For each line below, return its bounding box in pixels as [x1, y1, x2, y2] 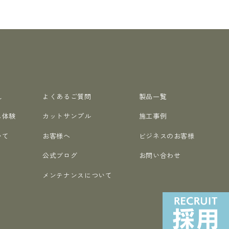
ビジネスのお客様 [139, 130, 195, 141]
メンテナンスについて [42, 170, 112, 180]
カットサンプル [42, 111, 91, 121]
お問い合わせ [139, 150, 181, 161]
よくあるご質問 [42, 91, 91, 101]
